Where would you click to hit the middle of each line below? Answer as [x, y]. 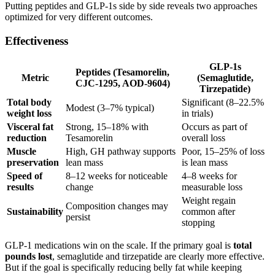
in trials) [197, 113]
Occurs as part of [215, 126]
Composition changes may [117, 206]
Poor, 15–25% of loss [223, 151]
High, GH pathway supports [121, 151]
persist [78, 217]
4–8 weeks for [209, 176]
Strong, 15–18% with [107, 126]
